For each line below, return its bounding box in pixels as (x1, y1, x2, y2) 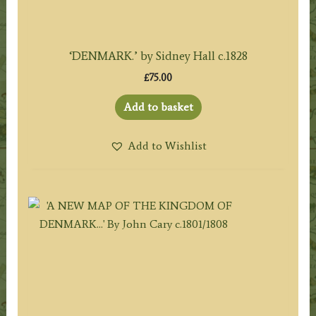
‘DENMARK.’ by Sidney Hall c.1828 (68, 49, 248, 63)
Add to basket (123, 100, 193, 114)
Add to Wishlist (127, 139, 207, 153)
